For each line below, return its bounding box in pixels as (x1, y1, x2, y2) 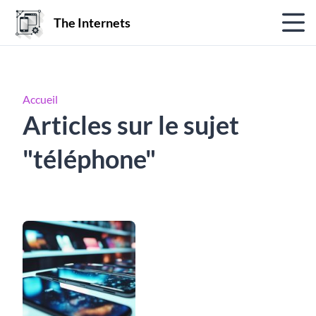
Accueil (23, 92, 58, 106)
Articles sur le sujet (23, 109, 239, 140)
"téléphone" (23, 143, 156, 174)
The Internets (54, 14, 130, 30)
